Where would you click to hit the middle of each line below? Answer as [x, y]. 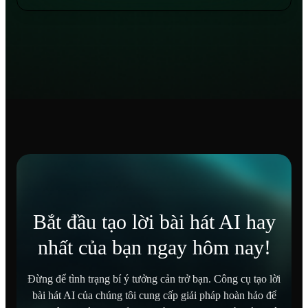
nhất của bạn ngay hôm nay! [154, 247]
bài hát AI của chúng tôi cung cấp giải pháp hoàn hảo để [154, 295]
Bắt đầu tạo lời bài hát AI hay [154, 221]
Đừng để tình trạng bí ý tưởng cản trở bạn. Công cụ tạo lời [154, 278]
